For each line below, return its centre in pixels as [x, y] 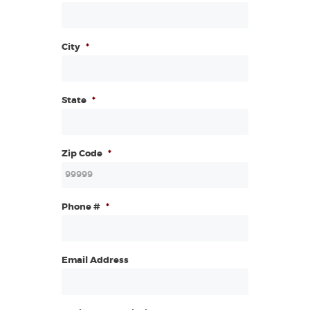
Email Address [95, 261]
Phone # [81, 208]
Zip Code [82, 154]
